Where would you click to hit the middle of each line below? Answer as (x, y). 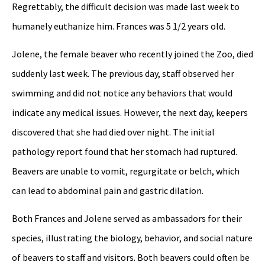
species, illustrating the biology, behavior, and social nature (132, 238)
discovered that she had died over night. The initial (113, 132)
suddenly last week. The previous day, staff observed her (123, 73)
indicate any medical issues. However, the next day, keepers (130, 112)
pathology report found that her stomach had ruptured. (125, 151)
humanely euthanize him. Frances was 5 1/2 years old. (119, 26)
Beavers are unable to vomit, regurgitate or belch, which (126, 171)
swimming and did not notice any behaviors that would (122, 93)
